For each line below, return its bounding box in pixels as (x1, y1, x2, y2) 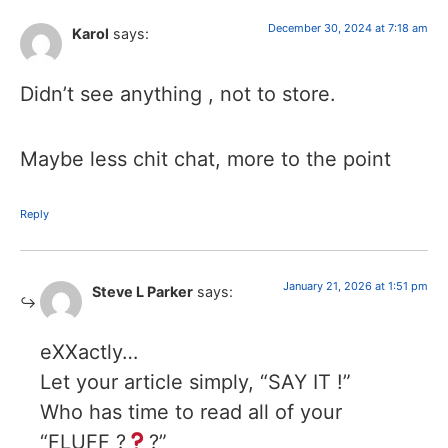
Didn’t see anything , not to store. (20, 82, 336, 107)
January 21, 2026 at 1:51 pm (283, 279, 428, 294)
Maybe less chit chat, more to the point (20, 147, 391, 172)
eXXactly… (40, 340, 138, 365)
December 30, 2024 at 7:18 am (268, 20, 428, 35)
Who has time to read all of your (40, 400, 342, 425)
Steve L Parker (92, 283, 193, 301)
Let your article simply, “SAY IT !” (40, 370, 351, 395)
